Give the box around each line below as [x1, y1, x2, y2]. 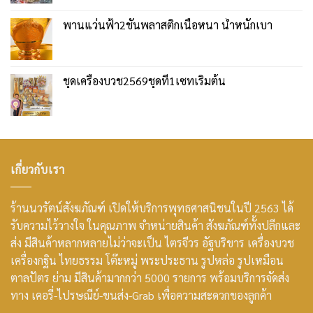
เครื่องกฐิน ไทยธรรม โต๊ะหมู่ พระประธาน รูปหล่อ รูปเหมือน [10, 253, 284, 268]
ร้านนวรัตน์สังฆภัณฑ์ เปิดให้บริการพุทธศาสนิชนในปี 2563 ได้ [10, 201, 293, 216]
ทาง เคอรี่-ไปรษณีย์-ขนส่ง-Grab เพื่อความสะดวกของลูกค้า [10, 288, 272, 303]
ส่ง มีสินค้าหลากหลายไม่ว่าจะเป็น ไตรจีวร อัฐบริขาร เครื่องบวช [10, 235, 294, 251]
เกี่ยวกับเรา [10, 162, 66, 177]
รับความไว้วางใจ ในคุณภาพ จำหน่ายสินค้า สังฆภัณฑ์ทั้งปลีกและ [10, 218, 300, 233]
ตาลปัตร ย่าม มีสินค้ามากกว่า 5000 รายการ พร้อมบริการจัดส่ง [10, 270, 289, 286]
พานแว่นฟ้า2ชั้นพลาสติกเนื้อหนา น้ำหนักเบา [63, 17, 272, 33]
